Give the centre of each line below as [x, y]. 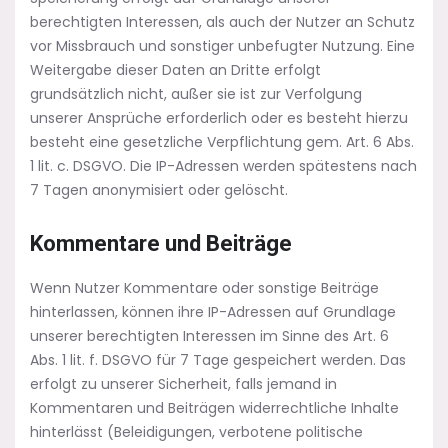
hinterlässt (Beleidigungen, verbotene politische [196, 432]
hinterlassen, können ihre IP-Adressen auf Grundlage [213, 312]
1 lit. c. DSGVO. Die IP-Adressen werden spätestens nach [223, 166]
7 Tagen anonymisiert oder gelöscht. [159, 190]
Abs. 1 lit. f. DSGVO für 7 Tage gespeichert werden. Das [218, 360]
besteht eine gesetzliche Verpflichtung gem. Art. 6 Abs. [222, 142]
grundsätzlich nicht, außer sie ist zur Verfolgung [196, 94]
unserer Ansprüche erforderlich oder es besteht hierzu [219, 118]
